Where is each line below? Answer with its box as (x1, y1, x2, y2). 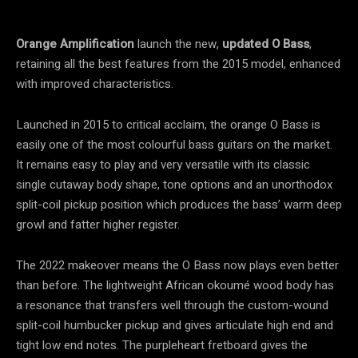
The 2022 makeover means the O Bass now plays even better (16, 257, 339, 275)
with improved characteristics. (16, 75, 173, 93)
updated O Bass (222, 35, 309, 54)
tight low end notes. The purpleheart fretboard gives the (16, 336, 308, 355)
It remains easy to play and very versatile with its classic (16, 156, 310, 174)
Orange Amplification (16, 35, 134, 54)
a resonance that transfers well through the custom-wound (16, 296, 328, 315)
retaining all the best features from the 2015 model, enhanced (16, 55, 340, 74)
